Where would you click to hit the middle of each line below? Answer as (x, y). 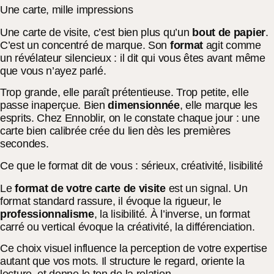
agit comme (232, 45)
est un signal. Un (206, 188)
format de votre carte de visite (90, 188)
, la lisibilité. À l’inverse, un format (172, 214)
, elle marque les (218, 106)
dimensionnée (144, 106)
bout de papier (229, 32)
